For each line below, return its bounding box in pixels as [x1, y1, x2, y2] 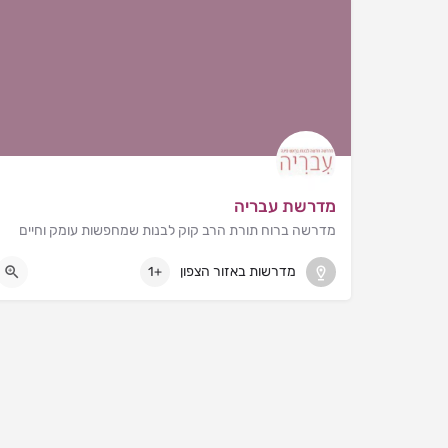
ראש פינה [263, 252, 313, 268]
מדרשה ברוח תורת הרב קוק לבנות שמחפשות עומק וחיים [19, 221, 336, 239]
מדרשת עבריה [234, 195, 336, 216]
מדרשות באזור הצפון [180, 263, 296, 281]
